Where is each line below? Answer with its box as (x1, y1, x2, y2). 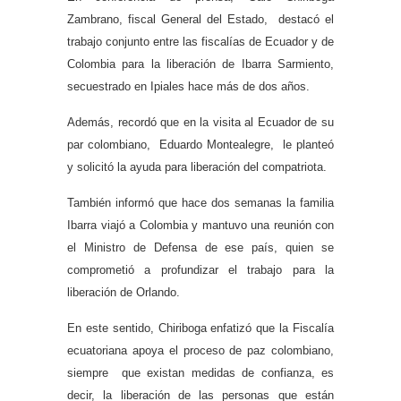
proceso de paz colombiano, (183, 343, 335, 357)
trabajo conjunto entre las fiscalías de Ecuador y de (67, 34, 334, 48)
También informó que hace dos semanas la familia (67, 195, 334, 209)
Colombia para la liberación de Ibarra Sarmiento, (67, 56, 334, 71)
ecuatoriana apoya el (67, 343, 178, 357)
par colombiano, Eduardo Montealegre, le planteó (67, 137, 334, 151)
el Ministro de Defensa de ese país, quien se (67, 240, 334, 254)
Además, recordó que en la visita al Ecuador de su (67, 115, 334, 129)
